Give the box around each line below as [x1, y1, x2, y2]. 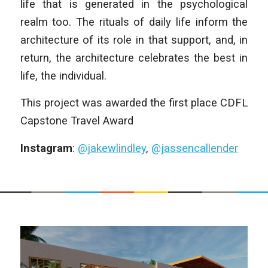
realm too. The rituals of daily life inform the [20, 15, 248, 28]
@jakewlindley [77, 141, 146, 154]
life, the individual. [20, 69, 106, 82]
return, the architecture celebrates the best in [20, 51, 248, 64]
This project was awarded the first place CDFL [20, 96, 248, 109]
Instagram [20, 141, 72, 154]
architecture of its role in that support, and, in [20, 33, 248, 46]
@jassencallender [151, 141, 238, 154]
